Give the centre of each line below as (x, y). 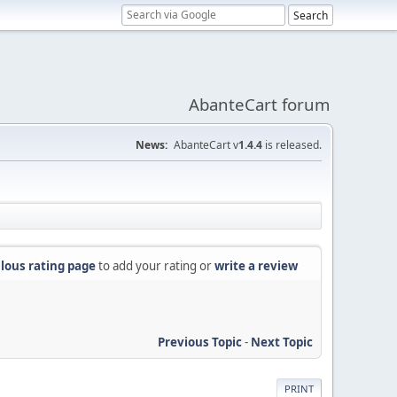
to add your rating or (155, 266)
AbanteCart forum (259, 104)
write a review (256, 266)
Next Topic (282, 342)
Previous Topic (200, 342)
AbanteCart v (206, 145)
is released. (292, 145)
